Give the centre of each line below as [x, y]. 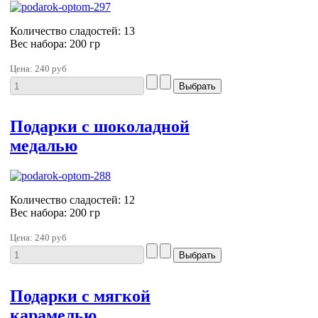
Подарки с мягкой [80, 296]
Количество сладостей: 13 [72, 31]
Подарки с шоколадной [100, 127]
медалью [44, 146]
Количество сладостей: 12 [72, 200]
